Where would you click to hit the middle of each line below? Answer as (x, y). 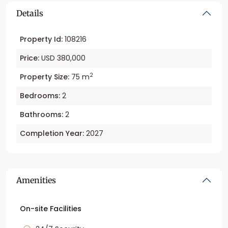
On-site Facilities (51, 209)
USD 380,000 (62, 58)
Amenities (36, 180)
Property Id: (41, 39)
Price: (30, 58)
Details (30, 13)
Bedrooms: (40, 96)
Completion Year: (52, 134)
